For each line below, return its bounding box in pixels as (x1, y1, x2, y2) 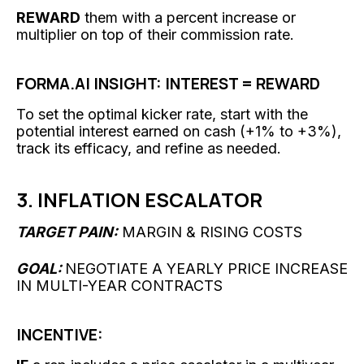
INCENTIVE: (16, 323, 103, 345)
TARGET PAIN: (16, 223, 118, 240)
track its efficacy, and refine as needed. (16, 139, 281, 157)
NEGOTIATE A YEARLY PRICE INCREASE (65, 259, 348, 277)
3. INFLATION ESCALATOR (16, 185, 262, 213)
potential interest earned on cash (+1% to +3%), (16, 122, 341, 140)
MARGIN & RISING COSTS (118, 223, 302, 240)
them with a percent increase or (80, 8, 296, 26)
